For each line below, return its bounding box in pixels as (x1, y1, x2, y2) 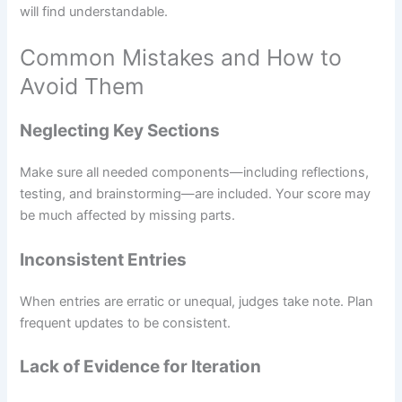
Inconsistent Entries (20, 249, 188, 270)
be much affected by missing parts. (20, 207, 236, 224)
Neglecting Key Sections (20, 120, 221, 142)
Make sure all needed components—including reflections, (20, 164, 370, 181)
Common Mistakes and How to (20, 44, 343, 72)
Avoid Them (20, 73, 145, 100)
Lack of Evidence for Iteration (20, 356, 262, 378)
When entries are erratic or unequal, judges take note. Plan (20, 293, 374, 310)
